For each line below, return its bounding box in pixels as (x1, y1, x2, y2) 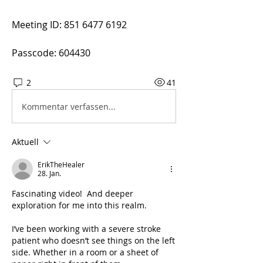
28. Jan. (38, 168, 61, 178)
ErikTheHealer (38, 160, 85, 170)
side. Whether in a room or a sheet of (12, 247, 159, 258)
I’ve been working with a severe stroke (12, 223, 161, 235)
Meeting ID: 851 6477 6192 (12, 18, 127, 32)
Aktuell (12, 136, 39, 148)
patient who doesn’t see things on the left (12, 235, 175, 247)
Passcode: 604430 (12, 46, 90, 60)
